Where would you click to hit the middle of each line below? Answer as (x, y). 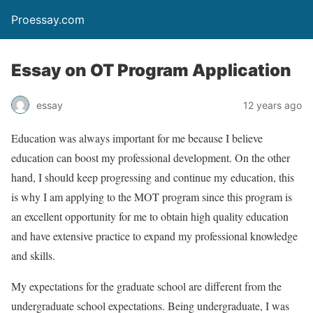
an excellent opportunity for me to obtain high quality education (150, 216)
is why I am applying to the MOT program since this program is (152, 197)
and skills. (33, 255)
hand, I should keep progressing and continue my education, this (153, 177)
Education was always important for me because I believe (137, 138)
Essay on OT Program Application (151, 70)
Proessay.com (48, 20)
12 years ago (272, 105)
